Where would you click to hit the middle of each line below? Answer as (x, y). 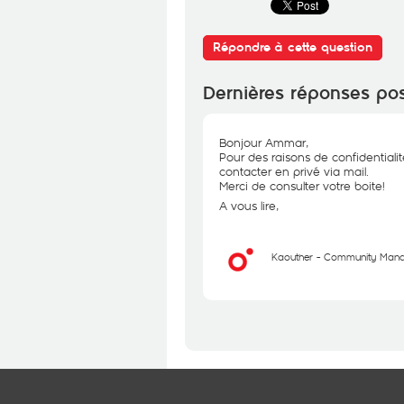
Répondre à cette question (293, 47)
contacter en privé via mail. (294, 171)
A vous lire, (249, 206)
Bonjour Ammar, (264, 142)
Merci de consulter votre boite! (302, 186)
